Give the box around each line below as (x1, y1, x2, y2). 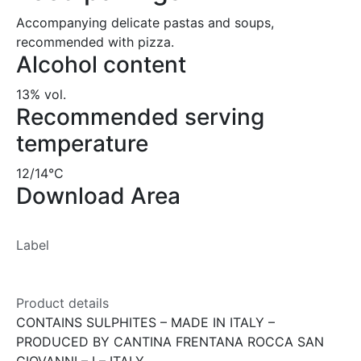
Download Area (16, 181, 180, 210)
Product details (16, 294, 109, 311)
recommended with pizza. (16, 33, 174, 50)
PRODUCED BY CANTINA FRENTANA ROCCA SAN (16, 333, 324, 350)
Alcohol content (16, 50, 186, 78)
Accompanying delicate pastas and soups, (16, 14, 274, 31)
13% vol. (16, 85, 66, 102)
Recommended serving (16, 102, 264, 131)
